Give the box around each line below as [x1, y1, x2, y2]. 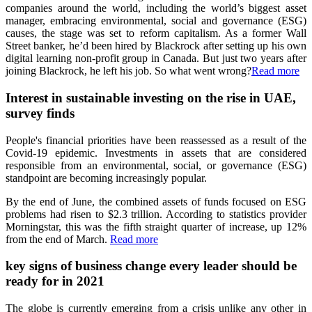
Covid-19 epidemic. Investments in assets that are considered [6, 146, 306, 159]
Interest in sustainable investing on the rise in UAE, [6, 90, 296, 105]
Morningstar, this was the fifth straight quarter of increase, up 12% [6, 220, 306, 233]
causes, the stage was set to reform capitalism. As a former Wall [6, 27, 306, 40]
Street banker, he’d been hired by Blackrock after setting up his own [6, 40, 306, 52]
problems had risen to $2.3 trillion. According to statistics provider [6, 208, 306, 220]
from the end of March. [6, 233, 110, 245]
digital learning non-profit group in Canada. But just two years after [6, 52, 306, 65]
